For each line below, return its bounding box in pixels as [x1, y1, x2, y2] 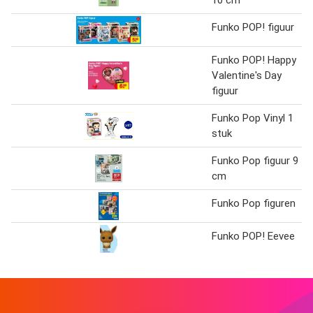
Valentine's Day [212, 69, 282, 82]
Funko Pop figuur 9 [212, 154, 298, 167]
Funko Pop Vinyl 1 [212, 112, 293, 124]
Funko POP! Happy [212, 54, 296, 66]
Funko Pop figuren [212, 197, 296, 210]
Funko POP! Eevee [212, 230, 295, 242]
